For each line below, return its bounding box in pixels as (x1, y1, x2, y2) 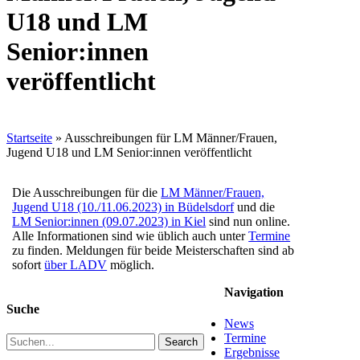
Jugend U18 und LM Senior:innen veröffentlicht (6, 145, 252, 159)
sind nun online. (206, 214, 291, 228)
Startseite (6, 130, 52, 145)
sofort (12, 257, 45, 272)
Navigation (224, 284, 284, 299)
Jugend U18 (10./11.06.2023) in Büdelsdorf (12, 199, 235, 214)
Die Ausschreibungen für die (12, 185, 162, 199)
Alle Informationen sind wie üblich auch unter (12, 228, 249, 243)
